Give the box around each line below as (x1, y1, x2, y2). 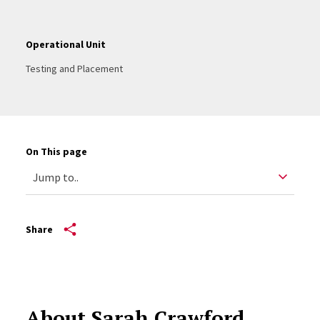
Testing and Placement (25, 62, 123, 76)
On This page (25, 145, 87, 159)
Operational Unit (25, 38, 106, 51)
